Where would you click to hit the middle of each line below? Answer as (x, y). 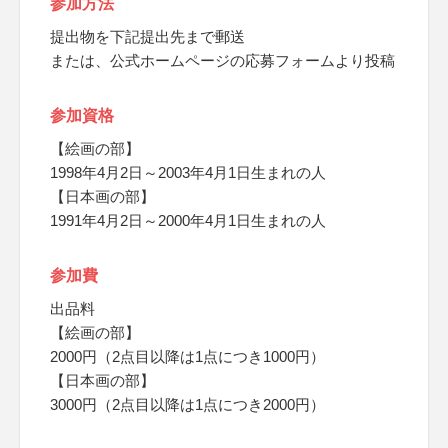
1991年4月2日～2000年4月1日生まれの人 (188, 220)
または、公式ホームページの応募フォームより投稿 (222, 60)
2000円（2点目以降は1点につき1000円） (187, 356)
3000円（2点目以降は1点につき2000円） (187, 404)
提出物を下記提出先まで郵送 (147, 36)
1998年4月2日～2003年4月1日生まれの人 (188, 172)
